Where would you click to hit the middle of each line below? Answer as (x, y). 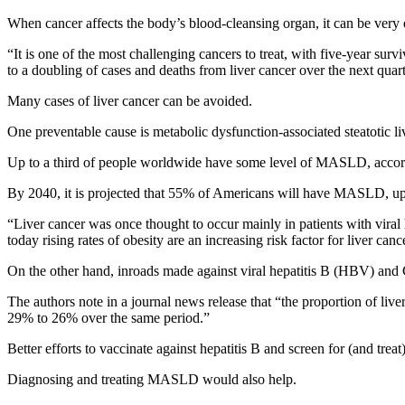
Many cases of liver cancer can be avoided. (130, 100)
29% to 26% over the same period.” (108, 317)
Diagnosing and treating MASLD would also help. (152, 379)
